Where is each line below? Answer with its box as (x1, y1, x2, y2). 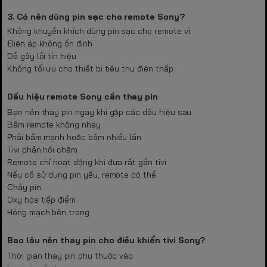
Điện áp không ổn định (7, 38, 92, 49)
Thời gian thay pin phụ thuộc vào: (7, 250, 135, 261)
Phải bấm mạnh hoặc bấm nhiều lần (7, 131, 142, 142)
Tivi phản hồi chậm (7, 144, 77, 155)
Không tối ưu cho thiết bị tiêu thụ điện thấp (7, 63, 173, 74)
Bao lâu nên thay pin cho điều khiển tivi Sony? (7, 234, 206, 246)
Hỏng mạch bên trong (7, 206, 89, 218)
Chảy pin (7, 181, 41, 193)
